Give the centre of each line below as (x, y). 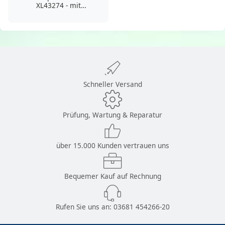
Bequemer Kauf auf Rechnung (113, 176)
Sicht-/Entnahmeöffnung (58, 23)
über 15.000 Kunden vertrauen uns (113, 145)
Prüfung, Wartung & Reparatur (113, 115)
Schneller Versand (113, 84)
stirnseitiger (58, 14)
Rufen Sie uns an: (84, 206)
